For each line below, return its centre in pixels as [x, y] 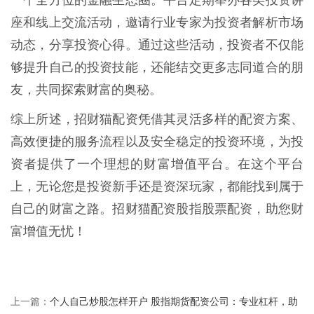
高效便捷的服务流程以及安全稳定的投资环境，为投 [157, 141]
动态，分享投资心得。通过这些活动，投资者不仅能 [157, 45]
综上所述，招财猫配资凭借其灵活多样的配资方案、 [157, 119]
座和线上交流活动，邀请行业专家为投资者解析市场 [157, 22]
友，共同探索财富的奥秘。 [86, 89]
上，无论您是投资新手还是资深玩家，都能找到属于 [157, 186]
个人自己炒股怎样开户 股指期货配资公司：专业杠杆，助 [174, 301]
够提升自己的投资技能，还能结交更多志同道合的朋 [157, 67]
